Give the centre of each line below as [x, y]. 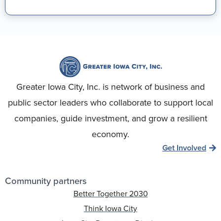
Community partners [46, 181]
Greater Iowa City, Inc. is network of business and [110, 87]
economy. [110, 134]
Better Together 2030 [110, 193]
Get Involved [184, 147]
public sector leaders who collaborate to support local [110, 102]
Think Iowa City [110, 208]
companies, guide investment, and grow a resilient [110, 118]
